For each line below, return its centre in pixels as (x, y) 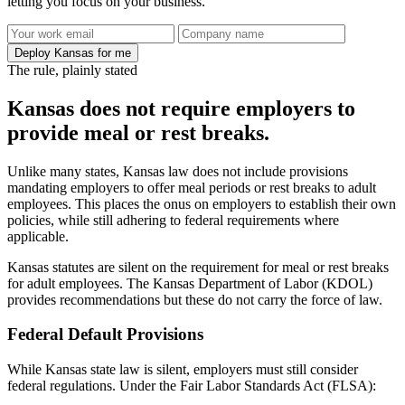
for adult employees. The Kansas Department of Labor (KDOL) (190, 283)
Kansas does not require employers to (181, 108)
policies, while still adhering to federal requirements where (173, 220)
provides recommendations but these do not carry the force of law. (195, 299)
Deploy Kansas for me (73, 52)
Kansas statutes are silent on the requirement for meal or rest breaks (198, 267)
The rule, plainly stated (72, 70)
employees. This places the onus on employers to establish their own (202, 203)
